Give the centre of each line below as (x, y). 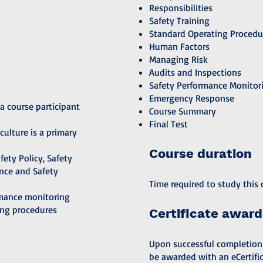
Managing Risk (178, 59)
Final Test (168, 124)
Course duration (200, 154)
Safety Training (179, 21)
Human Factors (179, 46)
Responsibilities (181, 8)
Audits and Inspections (195, 72)
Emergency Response (191, 98)
